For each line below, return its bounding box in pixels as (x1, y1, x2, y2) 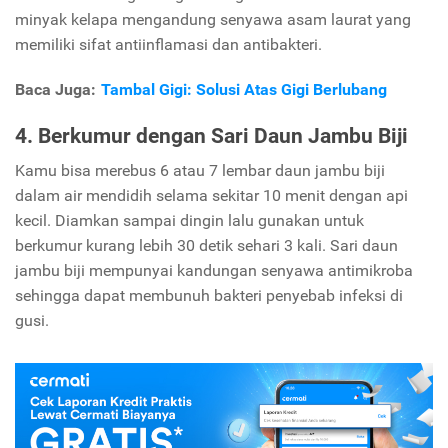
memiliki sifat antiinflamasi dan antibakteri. (15, 35, 322, 55)
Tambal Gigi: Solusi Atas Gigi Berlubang (101, 80, 387, 100)
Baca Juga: (15, 80, 101, 100)
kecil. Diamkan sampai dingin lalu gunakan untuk (15, 210, 364, 230)
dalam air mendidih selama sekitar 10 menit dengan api (15, 185, 408, 205)
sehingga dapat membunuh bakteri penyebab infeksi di (15, 285, 403, 305)
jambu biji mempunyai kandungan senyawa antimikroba (15, 260, 413, 280)
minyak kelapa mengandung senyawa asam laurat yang (15, 10, 411, 30)
